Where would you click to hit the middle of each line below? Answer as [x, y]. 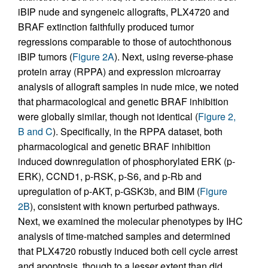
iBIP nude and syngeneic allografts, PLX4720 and [124, 12]
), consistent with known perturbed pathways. [125, 206]
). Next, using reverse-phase [174, 57]
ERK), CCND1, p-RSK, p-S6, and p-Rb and [110, 176]
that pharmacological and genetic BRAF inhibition [123, 102]
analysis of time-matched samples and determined [124, 236]
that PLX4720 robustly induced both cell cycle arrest [128, 251]
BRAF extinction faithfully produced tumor [106, 27]
